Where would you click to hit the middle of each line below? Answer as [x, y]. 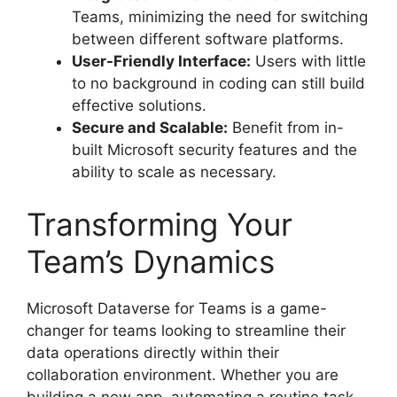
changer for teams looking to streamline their [186, 331]
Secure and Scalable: [150, 127]
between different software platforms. [208, 39]
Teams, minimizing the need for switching [220, 16]
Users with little [308, 61]
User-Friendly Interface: [161, 61]
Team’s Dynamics [151, 262]
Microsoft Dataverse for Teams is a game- [177, 309]
